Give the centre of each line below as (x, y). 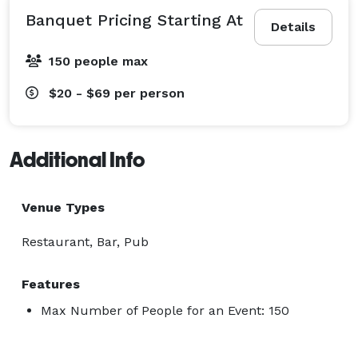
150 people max (98, 61)
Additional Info (77, 159)
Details (293, 26)
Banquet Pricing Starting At (134, 20)
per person (149, 93)
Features (51, 284)
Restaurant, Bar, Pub (85, 241)
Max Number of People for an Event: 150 (165, 310)
